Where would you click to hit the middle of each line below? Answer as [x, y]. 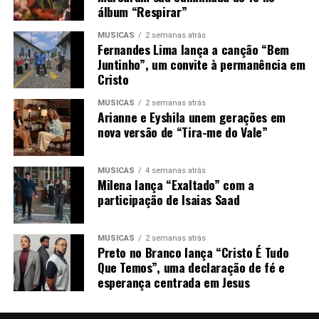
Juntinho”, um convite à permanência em [201, 64]
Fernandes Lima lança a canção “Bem [193, 49]
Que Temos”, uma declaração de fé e [191, 267]
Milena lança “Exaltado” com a [176, 184]
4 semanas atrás [175, 171]
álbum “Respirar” [142, 11]
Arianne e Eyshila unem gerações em [191, 117]
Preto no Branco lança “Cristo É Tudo [193, 252]
